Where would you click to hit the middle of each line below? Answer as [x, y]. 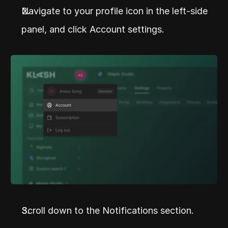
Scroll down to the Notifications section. [108, 210]
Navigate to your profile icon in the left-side [115, 11]
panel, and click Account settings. [93, 29]
